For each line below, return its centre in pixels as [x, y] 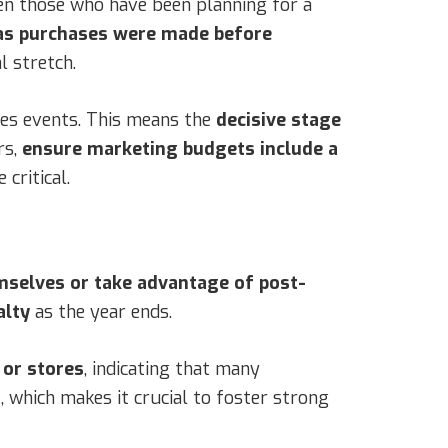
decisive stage [278, 119]
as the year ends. [101, 311]
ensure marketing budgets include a [180, 148]
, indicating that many [172, 368]
